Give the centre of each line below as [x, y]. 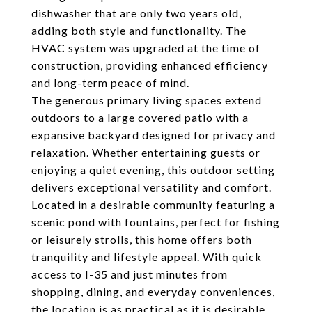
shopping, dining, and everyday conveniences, [153, 291]
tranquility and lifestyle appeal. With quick [147, 257]
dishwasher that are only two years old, [136, 13]
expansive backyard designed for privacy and [154, 135]
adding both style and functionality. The [139, 30]
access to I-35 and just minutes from [130, 274]
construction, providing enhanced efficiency [150, 65]
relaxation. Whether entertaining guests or [146, 152]
